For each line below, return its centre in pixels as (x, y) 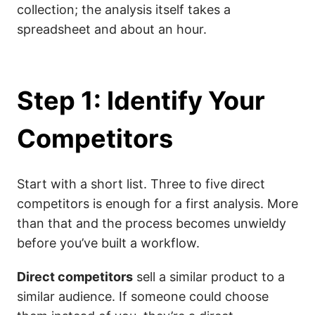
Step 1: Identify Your (141, 101)
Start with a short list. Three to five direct (141, 184)
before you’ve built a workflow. (108, 243)
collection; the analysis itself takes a (124, 9)
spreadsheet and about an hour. (112, 29)
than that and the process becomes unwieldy (152, 223)
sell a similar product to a (209, 277)
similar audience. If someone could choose (143, 296)
